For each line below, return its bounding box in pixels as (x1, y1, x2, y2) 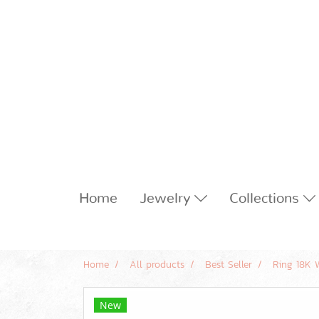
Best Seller (205, 257, 252, 273)
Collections (229, 192, 303, 206)
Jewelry (140, 192, 195, 206)
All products (130, 257, 184, 273)
